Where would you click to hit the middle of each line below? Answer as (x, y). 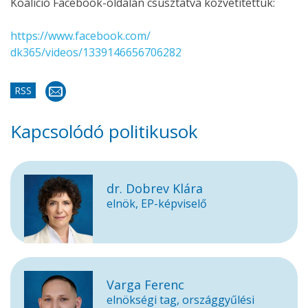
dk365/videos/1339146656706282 (96, 52)
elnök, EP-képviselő (157, 203)
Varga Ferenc (145, 285)
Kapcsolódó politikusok (104, 131)
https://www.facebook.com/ (80, 36)
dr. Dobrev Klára (155, 188)
